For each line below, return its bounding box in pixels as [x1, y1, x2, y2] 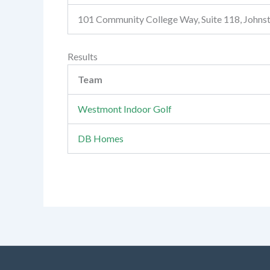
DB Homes [78, 133, 124, 144]
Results [67, 51, 98, 62]
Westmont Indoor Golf [78, 103, 172, 115]
